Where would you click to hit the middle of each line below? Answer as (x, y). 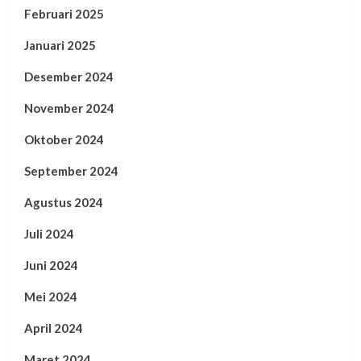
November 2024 (69, 108)
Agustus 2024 (64, 203)
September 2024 (71, 171)
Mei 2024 (51, 297)
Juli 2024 (49, 234)
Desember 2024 (69, 77)
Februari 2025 (64, 14)
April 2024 (54, 328)
